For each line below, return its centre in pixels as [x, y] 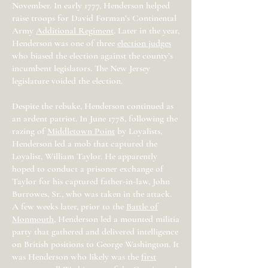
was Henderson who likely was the [77, 257]
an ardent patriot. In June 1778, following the [95, 118]
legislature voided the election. [67, 81]
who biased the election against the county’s [92, 56]
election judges [144, 43]
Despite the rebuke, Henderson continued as [93, 106]
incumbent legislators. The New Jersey [81, 68]
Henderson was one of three [65, 43]
